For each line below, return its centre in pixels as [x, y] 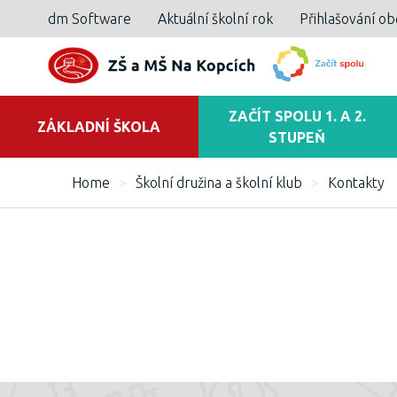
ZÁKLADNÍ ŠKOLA [99, 127]
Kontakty [356, 183]
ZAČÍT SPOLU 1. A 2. [297, 116]
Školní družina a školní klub [218, 183]
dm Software [89, 19]
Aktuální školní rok [215, 19]
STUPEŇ [297, 137]
